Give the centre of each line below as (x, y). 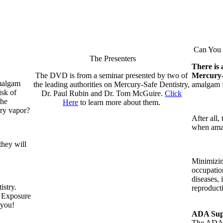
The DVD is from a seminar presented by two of (111, 76)
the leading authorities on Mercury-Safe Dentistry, (111, 85)
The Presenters (111, 59)
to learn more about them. (119, 103)
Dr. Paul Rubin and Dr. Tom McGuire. (103, 94)
